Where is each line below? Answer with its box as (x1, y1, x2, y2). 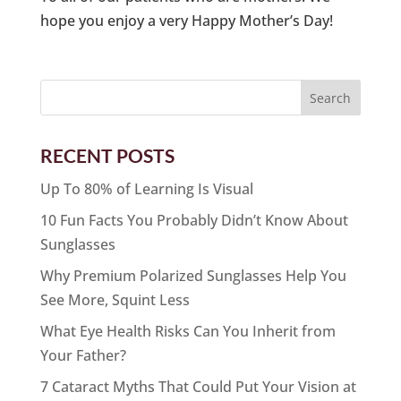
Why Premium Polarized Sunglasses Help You (39, 265, 346, 286)
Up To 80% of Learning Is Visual (39, 178, 253, 199)
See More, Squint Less (39, 289, 190, 310)
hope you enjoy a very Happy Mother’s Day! (39, 10, 333, 30)
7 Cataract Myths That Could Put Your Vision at (39, 376, 356, 397)
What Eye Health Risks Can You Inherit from (39, 320, 336, 341)
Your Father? (39, 345, 126, 365)
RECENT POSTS (39, 143, 175, 166)
